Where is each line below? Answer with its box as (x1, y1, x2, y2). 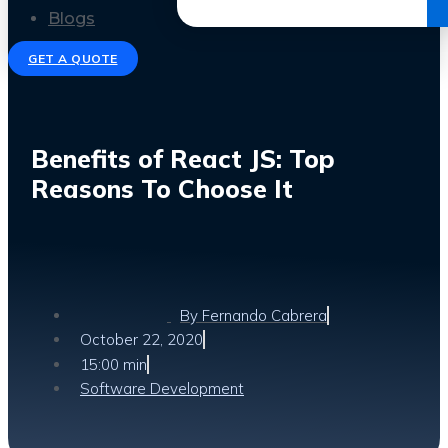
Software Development (80, 378, 244, 398)
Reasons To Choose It (31, 172, 293, 204)
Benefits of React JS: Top (31, 142, 335, 174)
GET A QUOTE (28, 51, 118, 66)
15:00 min (80, 354, 147, 374)
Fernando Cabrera (198, 305, 327, 325)
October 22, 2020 (80, 329, 203, 349)
